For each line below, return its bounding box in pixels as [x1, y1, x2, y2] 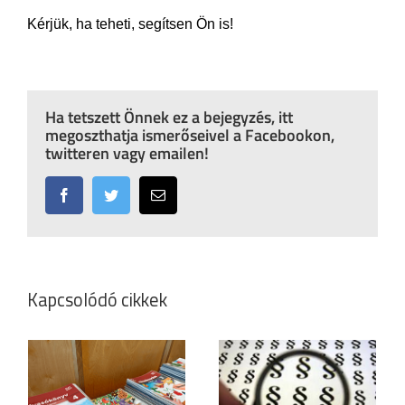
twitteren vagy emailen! [45, 141, 209, 165]
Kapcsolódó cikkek [27, 286, 167, 314]
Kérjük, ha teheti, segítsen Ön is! [27, 16, 233, 32]
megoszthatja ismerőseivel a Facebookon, [45, 123, 334, 147]
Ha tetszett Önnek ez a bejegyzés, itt [45, 105, 293, 129]
